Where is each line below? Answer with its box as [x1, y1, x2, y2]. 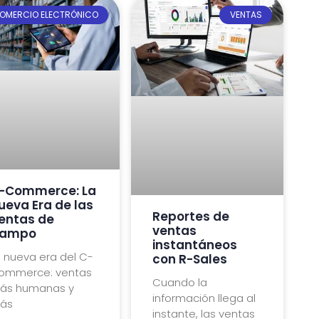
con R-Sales [152, 251, 228, 268]
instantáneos [152, 236, 238, 254]
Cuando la [152, 275, 208, 291]
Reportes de [152, 208, 230, 226]
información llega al [152, 291, 256, 306]
